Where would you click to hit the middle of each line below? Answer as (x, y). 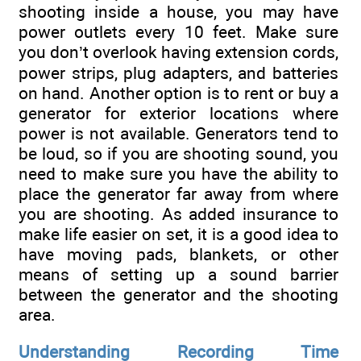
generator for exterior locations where (178, 113)
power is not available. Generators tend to (178, 133)
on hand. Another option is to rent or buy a (178, 93)
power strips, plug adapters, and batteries (178, 73)
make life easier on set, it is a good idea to (178, 234)
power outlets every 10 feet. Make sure (178, 31)
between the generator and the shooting (178, 294)
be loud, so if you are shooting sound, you (178, 153)
